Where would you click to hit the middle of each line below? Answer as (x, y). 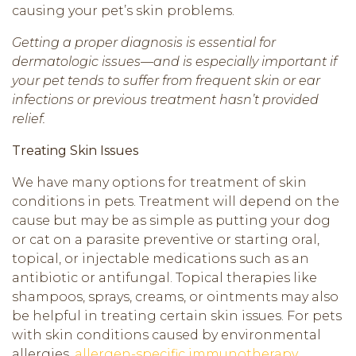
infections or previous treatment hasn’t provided (165, 99)
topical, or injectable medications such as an (161, 258)
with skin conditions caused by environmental (166, 335)
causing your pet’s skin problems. (123, 10)
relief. (29, 118)
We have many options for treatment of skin (159, 182)
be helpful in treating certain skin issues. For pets (177, 315)
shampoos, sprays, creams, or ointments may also (175, 296)
